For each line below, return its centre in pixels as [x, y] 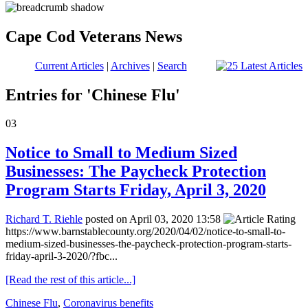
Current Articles [69, 65]
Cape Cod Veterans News [94, 36]
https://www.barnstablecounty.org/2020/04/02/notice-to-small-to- [145, 232]
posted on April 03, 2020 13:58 [153, 219]
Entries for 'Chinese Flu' [93, 95]
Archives [130, 65]
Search [172, 65]
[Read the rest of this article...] [70, 280]
